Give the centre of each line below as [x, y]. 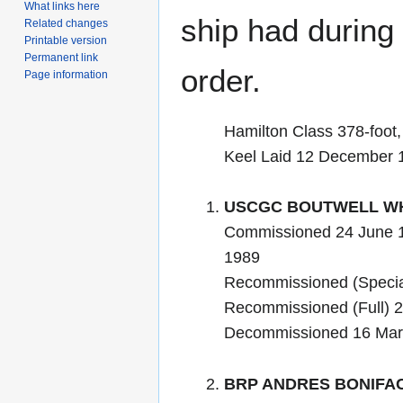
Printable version [66, 40]
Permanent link [62, 57]
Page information [67, 74]
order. [221, 80]
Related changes [67, 23]
